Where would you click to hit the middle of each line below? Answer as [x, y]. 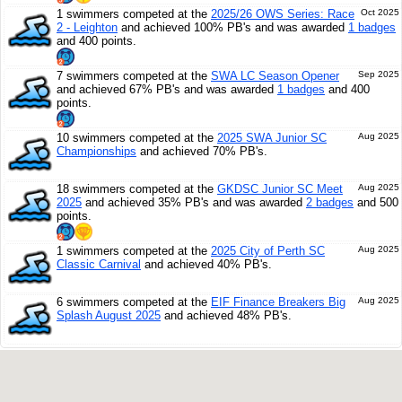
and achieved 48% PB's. [226, 315]
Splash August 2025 [109, 315]
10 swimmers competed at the [137, 138]
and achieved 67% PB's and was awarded [167, 89]
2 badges [330, 202]
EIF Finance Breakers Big [278, 302]
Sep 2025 [379, 74]
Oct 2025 [380, 12]
